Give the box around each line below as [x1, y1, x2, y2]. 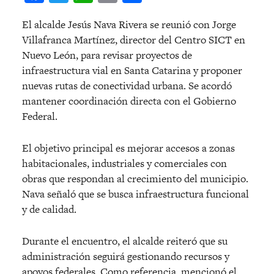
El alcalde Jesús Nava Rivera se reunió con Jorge [22, 17, 236, 32]
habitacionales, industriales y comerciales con [22, 156, 227, 171]
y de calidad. [22, 202, 76, 217]
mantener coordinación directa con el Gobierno [22, 94, 236, 109]
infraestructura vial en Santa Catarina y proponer [22, 63, 242, 78]
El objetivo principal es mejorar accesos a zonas [22, 141, 235, 156]
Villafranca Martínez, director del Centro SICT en [22, 32, 245, 48]
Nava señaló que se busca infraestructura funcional [22, 187, 249, 202]
